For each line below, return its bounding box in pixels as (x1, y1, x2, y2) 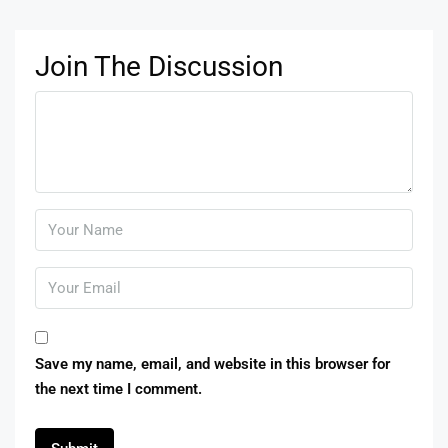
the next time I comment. (35, 379, 202, 398)
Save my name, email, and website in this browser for (35, 354, 390, 373)
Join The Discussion (35, 49, 283, 83)
